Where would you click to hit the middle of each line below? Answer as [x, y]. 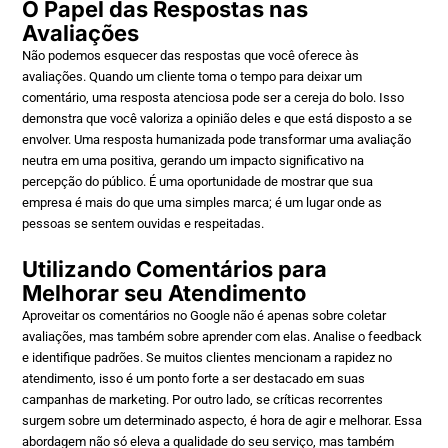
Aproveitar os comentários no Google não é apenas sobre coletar [204, 315]
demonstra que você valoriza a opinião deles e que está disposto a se [217, 118]
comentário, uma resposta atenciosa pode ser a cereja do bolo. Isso [213, 97]
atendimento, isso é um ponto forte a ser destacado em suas [194, 378]
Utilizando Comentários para [175, 268]
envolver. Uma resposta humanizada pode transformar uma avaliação [217, 139]
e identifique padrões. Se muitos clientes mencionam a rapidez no [207, 357]
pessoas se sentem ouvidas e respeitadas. [143, 223]
